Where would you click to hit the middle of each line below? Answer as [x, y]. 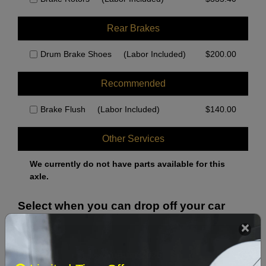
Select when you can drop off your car [121, 206]
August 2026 [133, 255]
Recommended [133, 84]
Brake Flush [63, 110]
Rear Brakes [133, 28]
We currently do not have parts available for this [127, 164]
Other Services [133, 139]
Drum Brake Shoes [76, 54]
